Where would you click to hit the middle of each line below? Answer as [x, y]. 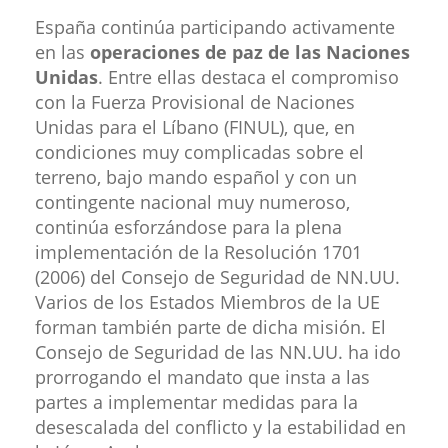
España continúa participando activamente [215, 26]
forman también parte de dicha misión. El [210, 326]
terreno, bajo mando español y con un [196, 176]
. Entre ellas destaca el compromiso [248, 76]
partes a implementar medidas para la [196, 401]
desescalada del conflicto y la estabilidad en [220, 426]
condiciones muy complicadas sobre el [199, 151]
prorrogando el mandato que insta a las [202, 376]
